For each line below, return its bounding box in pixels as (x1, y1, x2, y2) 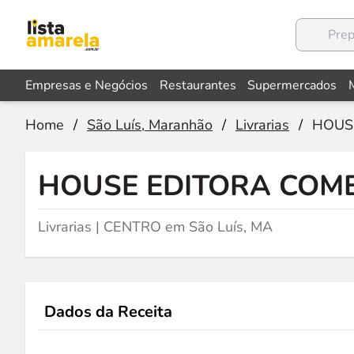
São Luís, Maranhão (87, 115, 213, 134)
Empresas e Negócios (25, 77, 148, 94)
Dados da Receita (44, 301, 172, 322)
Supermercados (247, 77, 337, 94)
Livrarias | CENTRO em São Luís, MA (38, 217, 273, 236)
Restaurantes (159, 77, 236, 94)
